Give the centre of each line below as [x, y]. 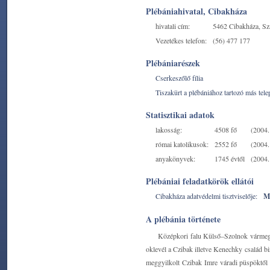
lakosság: [169, 130]
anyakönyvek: [175, 159]
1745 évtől [230, 159]
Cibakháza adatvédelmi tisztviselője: [206, 196]
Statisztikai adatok [180, 115]
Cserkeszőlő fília [179, 78]
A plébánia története [183, 219]
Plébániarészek [173, 63]
